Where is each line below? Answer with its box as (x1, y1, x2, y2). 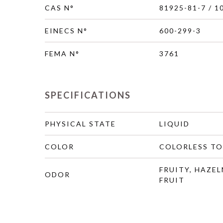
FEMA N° (45, 49, 80, 58)
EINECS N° (45, 26, 88, 35)
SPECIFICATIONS (45, 90, 131, 101)
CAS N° (45, 3, 74, 12)
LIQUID (159, 119, 190, 128)
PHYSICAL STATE (45, 119, 116, 128)
